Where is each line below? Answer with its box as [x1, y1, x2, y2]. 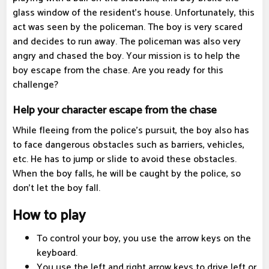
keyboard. [37, 245, 77, 262]
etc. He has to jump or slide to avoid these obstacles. [13, 151, 237, 168]
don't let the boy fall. [13, 180, 100, 197]
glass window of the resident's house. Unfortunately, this [13, 5, 255, 22]
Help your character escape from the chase [13, 101, 217, 120]
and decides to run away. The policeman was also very [13, 34, 241, 50]
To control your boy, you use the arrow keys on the [37, 231, 251, 247]
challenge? [13, 77, 58, 94]
